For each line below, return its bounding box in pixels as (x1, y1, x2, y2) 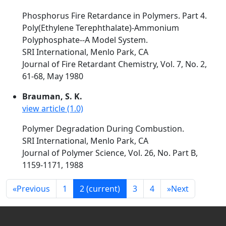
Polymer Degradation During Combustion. (22, 123, 184, 134)
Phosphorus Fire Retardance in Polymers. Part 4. (22, 10, 207, 21)
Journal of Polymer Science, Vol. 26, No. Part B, (22, 147, 198, 158)
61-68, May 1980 (22, 71, 83, 82)
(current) (86, 183, 120, 194)
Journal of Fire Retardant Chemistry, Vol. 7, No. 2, (22, 59, 207, 70)
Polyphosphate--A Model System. (22, 34, 148, 45)
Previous (17, 183, 50, 194)
